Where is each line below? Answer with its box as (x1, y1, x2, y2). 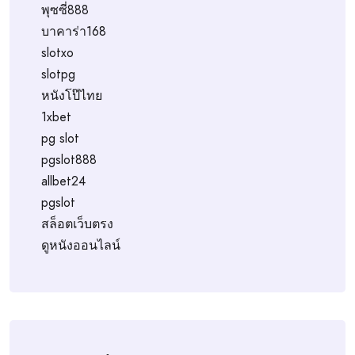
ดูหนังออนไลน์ (41, 235, 120, 254)
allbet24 (41, 171, 86, 190)
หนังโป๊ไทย (41, 86, 102, 105)
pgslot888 (41, 150, 97, 169)
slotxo (41, 43, 74, 62)
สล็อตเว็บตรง (41, 214, 113, 233)
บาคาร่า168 (41, 21, 106, 40)
